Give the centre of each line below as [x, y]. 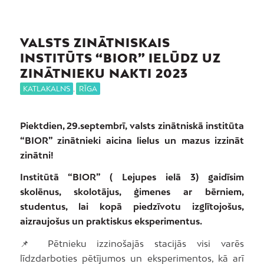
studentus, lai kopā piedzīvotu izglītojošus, [132, 207]
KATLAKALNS [46, 88]
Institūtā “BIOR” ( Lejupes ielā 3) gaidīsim [132, 177]
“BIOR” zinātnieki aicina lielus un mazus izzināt [132, 140]
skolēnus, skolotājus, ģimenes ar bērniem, [132, 192]
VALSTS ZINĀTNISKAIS [95, 42]
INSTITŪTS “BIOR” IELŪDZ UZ [120, 57]
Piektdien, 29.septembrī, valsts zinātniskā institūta [132, 125]
